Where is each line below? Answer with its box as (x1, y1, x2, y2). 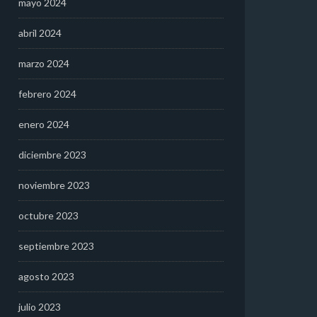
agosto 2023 (18, 270, 74, 282)
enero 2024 (18, 118, 69, 130)
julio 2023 (18, 301, 61, 313)
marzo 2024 (18, 57, 69, 69)
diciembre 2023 (18, 149, 86, 161)
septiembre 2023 (18, 240, 94, 252)
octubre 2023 (18, 209, 79, 221)
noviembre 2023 (18, 179, 90, 191)
